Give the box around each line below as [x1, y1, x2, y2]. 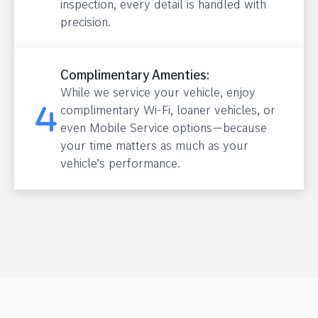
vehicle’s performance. [60, 155, 180, 171]
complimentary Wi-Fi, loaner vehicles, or [60, 102, 275, 118]
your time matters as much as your [60, 137, 248, 153]
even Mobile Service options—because [60, 119, 267, 136]
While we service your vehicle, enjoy [60, 84, 256, 100]
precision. [60, 13, 111, 30]
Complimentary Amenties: [60, 65, 209, 84]
